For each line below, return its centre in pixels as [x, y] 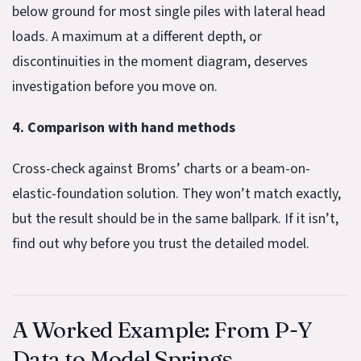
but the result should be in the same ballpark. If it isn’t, [175, 218]
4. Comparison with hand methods [124, 127]
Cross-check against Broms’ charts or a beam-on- [161, 168]
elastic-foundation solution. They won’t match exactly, [176, 193]
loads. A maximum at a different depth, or [137, 36]
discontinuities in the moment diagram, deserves [160, 61]
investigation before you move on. [115, 86]
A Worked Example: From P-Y [162, 329]
